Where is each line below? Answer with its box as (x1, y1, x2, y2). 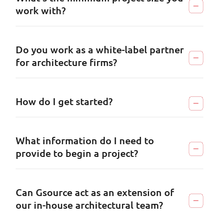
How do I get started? (16, 95, 112, 107)
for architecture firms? (16, 56, 117, 68)
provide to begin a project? (16, 147, 138, 159)
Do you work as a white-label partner (16, 44, 184, 55)
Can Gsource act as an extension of (16, 186, 174, 198)
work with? (16, 4, 66, 16)
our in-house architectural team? (16, 199, 163, 211)
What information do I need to (16, 134, 154, 146)
